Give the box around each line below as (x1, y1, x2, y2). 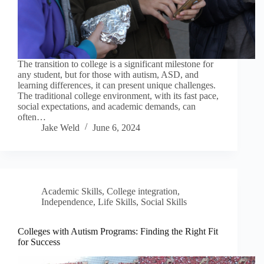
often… (18, 111, 46, 122)
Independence (41, 196, 93, 207)
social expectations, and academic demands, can (18, 101, 196, 111)
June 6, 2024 (93, 122, 140, 133)
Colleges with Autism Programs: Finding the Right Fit (18, 226, 218, 236)
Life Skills (98, 196, 136, 207)
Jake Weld (41, 122, 80, 133)
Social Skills (141, 196, 187, 207)
